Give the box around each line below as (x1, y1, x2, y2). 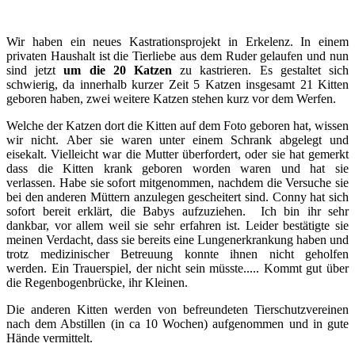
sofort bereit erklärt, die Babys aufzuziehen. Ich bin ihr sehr (6, 204, 349, 218)
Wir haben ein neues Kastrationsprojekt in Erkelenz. (6, 35, 301, 48)
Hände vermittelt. (6, 331, 93, 345)
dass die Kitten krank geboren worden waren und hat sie (6, 162, 349, 175)
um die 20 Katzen (63, 63, 173, 77)
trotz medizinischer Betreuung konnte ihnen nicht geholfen (6, 247, 349, 261)
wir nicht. (6, 133, 67, 147)
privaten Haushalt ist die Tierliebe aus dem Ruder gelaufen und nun (6, 49, 349, 63)
